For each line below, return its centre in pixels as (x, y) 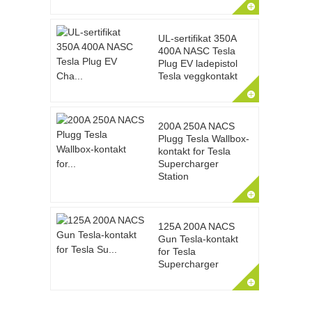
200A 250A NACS (196, 126)
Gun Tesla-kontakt (198, 239)
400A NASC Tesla (196, 51)
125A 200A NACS (196, 226)
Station (173, 176)
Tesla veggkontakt (197, 76)
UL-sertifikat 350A (197, 38)
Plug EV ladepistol (197, 63)
